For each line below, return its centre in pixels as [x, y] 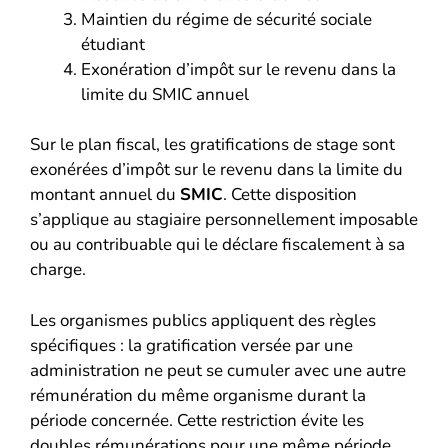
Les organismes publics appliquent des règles [203, 320]
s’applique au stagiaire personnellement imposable [224, 219]
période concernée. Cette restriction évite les [197, 420]
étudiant [113, 44]
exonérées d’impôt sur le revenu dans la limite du [216, 169]
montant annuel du [105, 194]
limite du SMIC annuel [165, 94]
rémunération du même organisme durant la [198, 395]
